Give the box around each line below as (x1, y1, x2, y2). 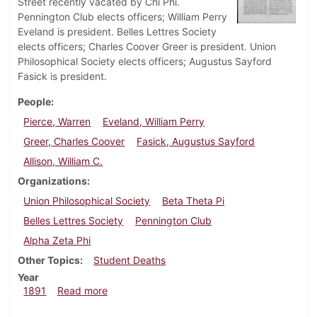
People (18, 96, 51, 108)
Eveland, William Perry (103, 115, 205, 128)
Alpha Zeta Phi (23, 234, 91, 247)
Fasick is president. (18, 70, 107, 83)
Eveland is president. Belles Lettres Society (18, 25, 217, 38)
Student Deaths (93, 254, 166, 267)
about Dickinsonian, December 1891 (106, 284, 274, 296)
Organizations (18, 175, 87, 188)
